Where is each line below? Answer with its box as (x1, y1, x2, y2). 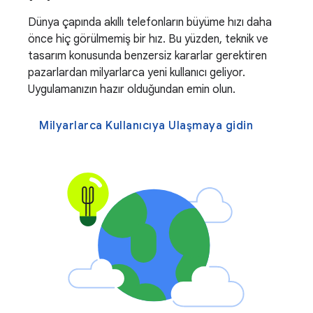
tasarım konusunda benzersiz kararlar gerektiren (28, 49, 267, 64)
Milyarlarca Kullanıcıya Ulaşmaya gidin (39, 119, 253, 133)
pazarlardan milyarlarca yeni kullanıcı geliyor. (28, 66, 245, 80)
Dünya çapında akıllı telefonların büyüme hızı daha (28, 15, 272, 30)
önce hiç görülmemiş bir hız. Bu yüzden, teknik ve (28, 32, 268, 47)
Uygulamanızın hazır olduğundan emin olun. (28, 82, 235, 97)
